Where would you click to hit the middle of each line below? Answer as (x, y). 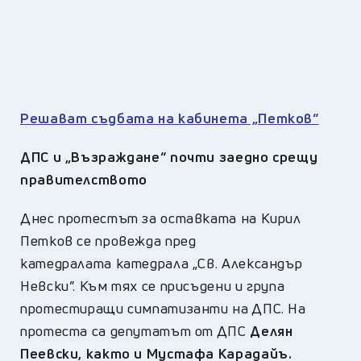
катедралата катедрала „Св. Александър (162, 263)
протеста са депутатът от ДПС (135, 330)
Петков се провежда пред (108, 240)
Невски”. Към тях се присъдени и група (153, 285)
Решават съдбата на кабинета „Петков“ (170, 118)
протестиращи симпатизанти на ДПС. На (163, 308)
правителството (84, 179)
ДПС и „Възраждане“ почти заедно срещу (169, 156)
